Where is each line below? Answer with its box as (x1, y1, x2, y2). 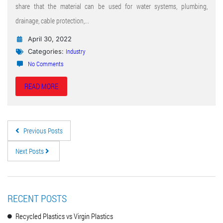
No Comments (28, 59, 63, 69)
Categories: (26, 47, 66, 56)
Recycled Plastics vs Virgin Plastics (15, 211, 113, 222)
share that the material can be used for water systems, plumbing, (15, 1, 208, 11)
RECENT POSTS (7, 192, 67, 205)
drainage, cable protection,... (15, 16, 89, 26)
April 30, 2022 (26, 35, 72, 43)
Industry (66, 47, 85, 56)
